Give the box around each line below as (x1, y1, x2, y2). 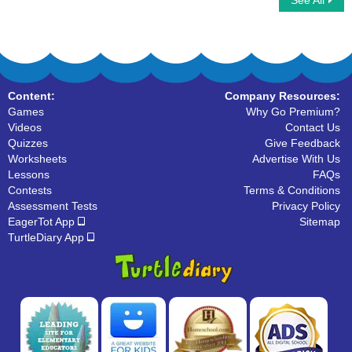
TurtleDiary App (8, 231, 87, 244)
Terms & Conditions (244, 184, 340, 196)
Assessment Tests (8, 200, 97, 212)
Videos (8, 121, 42, 134)
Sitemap (299, 215, 340, 228)
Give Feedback (265, 137, 340, 149)
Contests (8, 184, 52, 196)
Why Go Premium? (246, 105, 340, 118)
